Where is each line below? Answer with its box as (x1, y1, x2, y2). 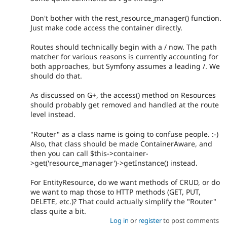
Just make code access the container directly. (30, 22, 182, 32)
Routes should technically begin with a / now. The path (30, 42, 217, 52)
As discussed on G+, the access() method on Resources (30, 90, 216, 100)
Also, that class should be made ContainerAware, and (30, 138, 212, 148)
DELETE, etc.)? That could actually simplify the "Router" (30, 197, 216, 207)
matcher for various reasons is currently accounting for (30, 51, 218, 61)
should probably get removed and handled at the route (30, 100, 219, 110)
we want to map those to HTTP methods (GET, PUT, (30, 187, 201, 197)
